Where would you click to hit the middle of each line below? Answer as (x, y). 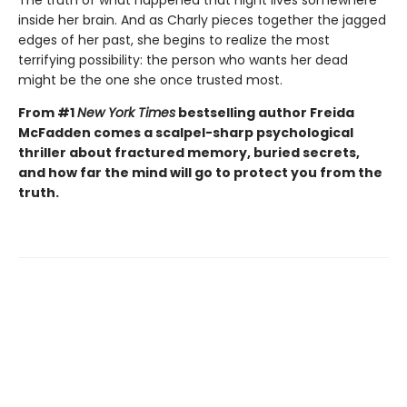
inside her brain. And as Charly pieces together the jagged (202, 20)
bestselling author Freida (265, 112)
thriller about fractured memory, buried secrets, (189, 152)
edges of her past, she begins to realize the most (174, 40)
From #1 (48, 112)
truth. (39, 192)
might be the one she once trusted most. (150, 79)
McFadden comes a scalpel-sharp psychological (186, 132)
